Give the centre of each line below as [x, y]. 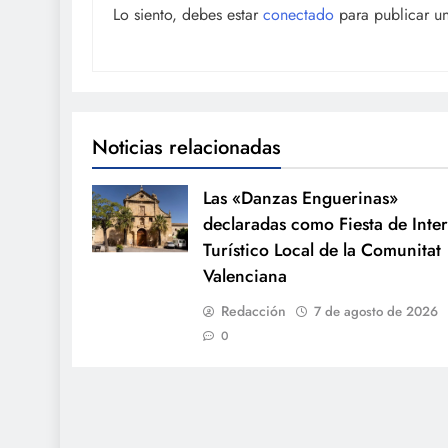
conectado [298, 14]
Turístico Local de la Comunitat [321, 249]
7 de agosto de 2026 [375, 311]
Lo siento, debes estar [188, 14]
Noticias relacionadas [186, 146]
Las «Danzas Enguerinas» [300, 197]
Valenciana [244, 275]
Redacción [253, 310]
